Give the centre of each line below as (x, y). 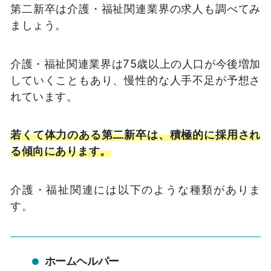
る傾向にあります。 (61, 151)
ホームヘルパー (82, 261)
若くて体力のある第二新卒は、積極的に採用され (135, 135)
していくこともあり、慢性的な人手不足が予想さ (135, 80)
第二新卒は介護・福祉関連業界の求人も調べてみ (135, 8)
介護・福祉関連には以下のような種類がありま (135, 190)
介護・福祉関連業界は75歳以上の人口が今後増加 (135, 63)
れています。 (44, 96)
